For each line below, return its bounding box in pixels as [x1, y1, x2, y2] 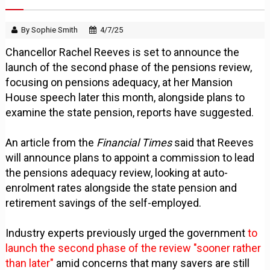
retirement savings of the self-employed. [5, 196, 202, 209]
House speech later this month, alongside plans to [5, 90, 245, 104]
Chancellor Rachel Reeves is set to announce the [5, 45, 240, 58]
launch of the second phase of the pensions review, [5, 60, 253, 74]
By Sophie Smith [21, 25, 78, 34]
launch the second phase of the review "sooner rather [5, 241, 262, 254]
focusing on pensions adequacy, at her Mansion [5, 75, 233, 89]
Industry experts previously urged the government [5, 226, 248, 239]
